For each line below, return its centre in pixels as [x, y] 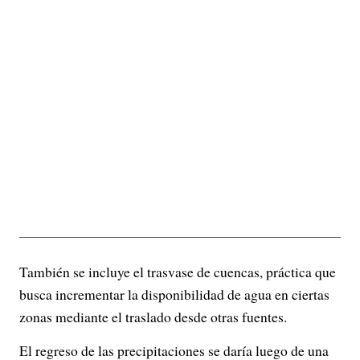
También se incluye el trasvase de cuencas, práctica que [178, 272]
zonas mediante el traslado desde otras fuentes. [153, 317]
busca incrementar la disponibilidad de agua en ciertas [174, 294]
